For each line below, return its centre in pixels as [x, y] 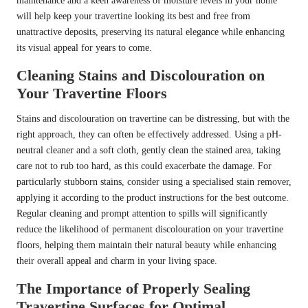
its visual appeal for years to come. [84, 48]
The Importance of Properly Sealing [133, 289]
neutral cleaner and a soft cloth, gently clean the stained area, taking [148, 151]
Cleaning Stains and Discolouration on [141, 76]
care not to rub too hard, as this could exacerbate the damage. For [144, 166]
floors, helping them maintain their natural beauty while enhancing [146, 245]
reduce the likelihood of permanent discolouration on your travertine [150, 230]
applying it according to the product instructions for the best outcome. [153, 198]
